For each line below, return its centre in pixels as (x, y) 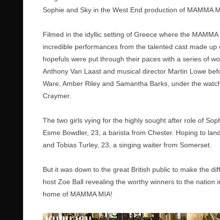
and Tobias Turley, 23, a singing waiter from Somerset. (127, 145)
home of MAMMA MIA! (78, 194)
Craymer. (57, 96)
